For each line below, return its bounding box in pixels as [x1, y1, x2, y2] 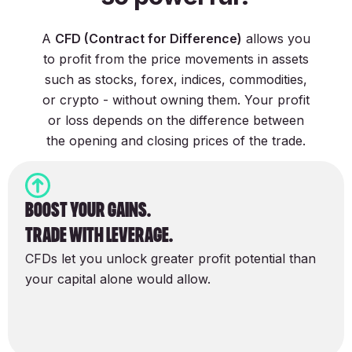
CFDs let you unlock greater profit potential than [25, 251, 316, 267]
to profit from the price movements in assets [43, 51, 309, 68]
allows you [242, 31, 310, 47]
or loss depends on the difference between [48, 112, 304, 129]
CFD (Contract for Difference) [55, 31, 242, 47]
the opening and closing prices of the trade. [46, 133, 306, 149]
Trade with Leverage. [25, 225, 173, 246]
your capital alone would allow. [25, 271, 211, 288]
